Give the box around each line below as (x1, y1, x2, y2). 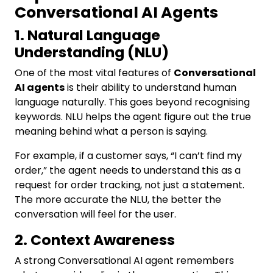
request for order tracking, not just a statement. (15, 178, 244, 192)
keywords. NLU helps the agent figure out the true (15, 110, 251, 124)
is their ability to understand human (65, 80, 236, 94)
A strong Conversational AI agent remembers (15, 253, 234, 268)
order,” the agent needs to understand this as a (15, 163, 241, 177)
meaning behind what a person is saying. (15, 124, 208, 138)
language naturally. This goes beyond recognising (15, 95, 250, 109)
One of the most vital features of (15, 66, 174, 80)
